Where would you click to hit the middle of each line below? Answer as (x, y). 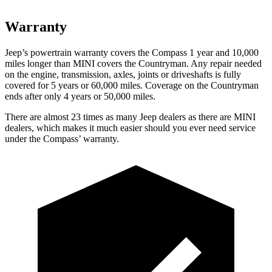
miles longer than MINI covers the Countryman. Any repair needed (133, 63)
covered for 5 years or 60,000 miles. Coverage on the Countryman (132, 85)
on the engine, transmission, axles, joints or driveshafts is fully (123, 74)
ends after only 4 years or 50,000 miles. (80, 96)
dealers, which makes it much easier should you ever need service (130, 127)
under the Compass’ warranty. (62, 138)
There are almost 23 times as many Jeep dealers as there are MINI (130, 117)
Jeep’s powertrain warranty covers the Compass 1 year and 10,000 (132, 52)
